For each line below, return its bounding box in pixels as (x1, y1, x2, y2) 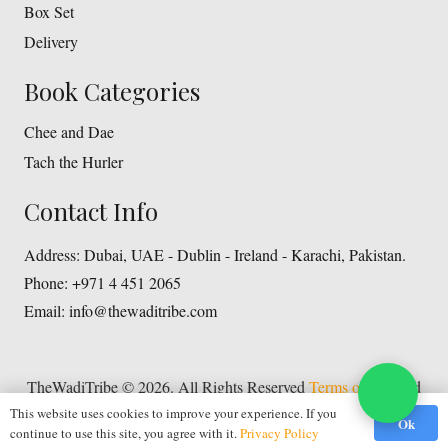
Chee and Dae (24, 120, 114, 142)
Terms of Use (309, 375, 394, 397)
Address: (24, 243, 80, 265)
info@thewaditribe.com (65, 299, 217, 321)
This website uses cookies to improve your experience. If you (10, 404, 337, 422)
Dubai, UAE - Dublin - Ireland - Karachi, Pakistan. (80, 243, 406, 265)
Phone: (24, 271, 68, 293)
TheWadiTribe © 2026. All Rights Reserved (27, 375, 309, 397)
